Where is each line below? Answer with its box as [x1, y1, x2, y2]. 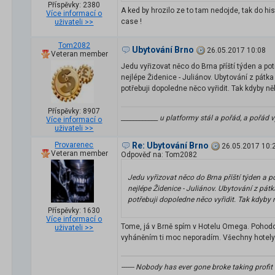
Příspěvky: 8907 [48, 107, 101, 116]
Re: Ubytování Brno [132, 141, 209, 151]
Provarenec [55, 141, 94, 150]
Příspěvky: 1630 [48, 206, 101, 215]
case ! [121, 17, 142, 26]
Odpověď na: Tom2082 [121, 150, 197, 160]
